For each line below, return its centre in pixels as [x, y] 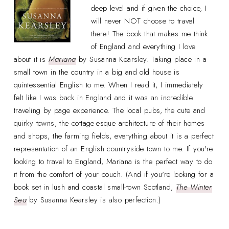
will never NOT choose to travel [143, 21]
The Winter [194, 187]
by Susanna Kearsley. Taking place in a [141, 59]
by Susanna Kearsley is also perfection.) [94, 200]
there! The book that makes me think [149, 33]
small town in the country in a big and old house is [97, 72]
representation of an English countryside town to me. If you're [113, 148]
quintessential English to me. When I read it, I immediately [108, 85]
